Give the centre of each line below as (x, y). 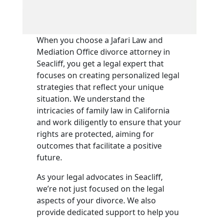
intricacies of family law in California (103, 110)
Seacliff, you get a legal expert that (100, 64)
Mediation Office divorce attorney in (104, 52)
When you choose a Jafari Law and (100, 40)
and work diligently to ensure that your (109, 122)
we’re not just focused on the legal (101, 189)
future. (50, 157)
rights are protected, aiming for (96, 134)
